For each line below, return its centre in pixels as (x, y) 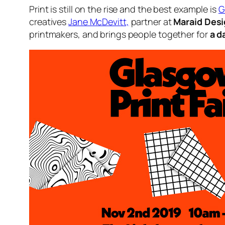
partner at (151, 21)
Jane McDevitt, (99, 21)
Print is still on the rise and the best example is (124, 9)
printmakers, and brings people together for (120, 34)
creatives (49, 21)
